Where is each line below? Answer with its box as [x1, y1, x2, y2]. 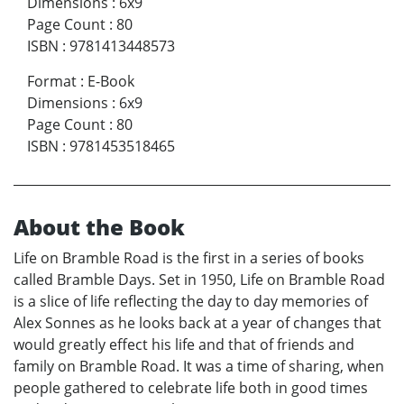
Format [27, 71, 77, 92]
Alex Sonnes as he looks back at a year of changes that [14, 313, 381, 334]
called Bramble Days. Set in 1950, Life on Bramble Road [14, 270, 385, 290]
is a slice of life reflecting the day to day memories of [14, 291, 368, 312]
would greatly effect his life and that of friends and [14, 335, 354, 355]
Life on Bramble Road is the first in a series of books [14, 248, 364, 269]
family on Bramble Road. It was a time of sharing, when [14, 356, 384, 377]
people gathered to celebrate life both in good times [14, 378, 368, 399]
